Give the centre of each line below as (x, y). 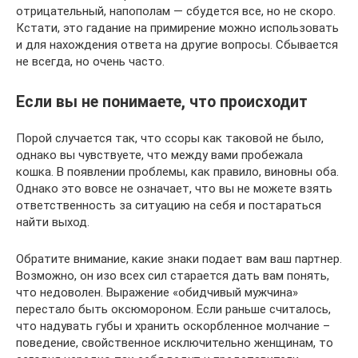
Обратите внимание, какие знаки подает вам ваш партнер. (179, 259)
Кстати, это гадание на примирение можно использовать (177, 28)
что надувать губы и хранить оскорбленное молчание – (173, 326)
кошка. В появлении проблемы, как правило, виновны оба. (177, 171)
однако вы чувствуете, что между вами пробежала (159, 155)
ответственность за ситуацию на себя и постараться (169, 205)
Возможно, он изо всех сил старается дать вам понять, (173, 275)
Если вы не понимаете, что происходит (162, 101)
